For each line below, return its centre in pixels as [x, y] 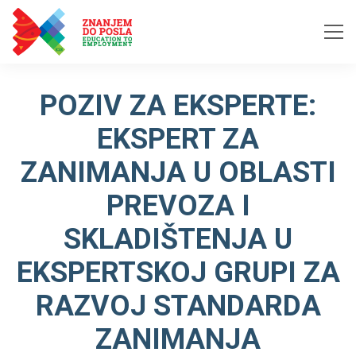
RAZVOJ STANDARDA [178, 306]
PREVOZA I [178, 206]
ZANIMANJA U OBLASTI [178, 172]
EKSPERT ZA [178, 139]
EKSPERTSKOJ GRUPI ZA [178, 273]
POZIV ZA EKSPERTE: [178, 106]
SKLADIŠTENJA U [178, 239]
